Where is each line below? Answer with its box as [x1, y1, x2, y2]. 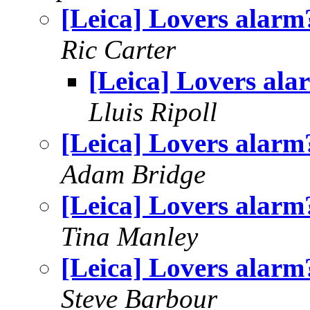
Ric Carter [61, 35, 176, 64]
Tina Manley [61, 221, 198, 251]
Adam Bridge [61, 159, 206, 189]
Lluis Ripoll [89, 97, 217, 127]
